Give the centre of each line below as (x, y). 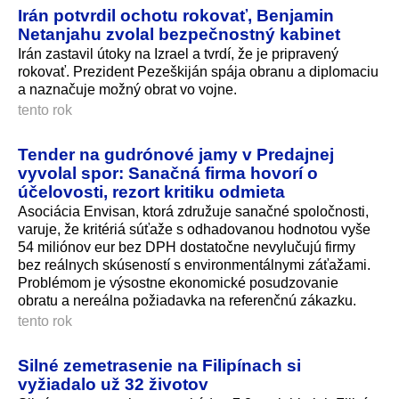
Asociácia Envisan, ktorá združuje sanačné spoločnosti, (193, 211)
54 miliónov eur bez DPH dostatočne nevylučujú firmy (187, 247)
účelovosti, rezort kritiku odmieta (151, 191)
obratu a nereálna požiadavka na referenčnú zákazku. (187, 300)
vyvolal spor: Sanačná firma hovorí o (168, 172)
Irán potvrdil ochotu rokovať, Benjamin (176, 16)
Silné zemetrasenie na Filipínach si (159, 365)
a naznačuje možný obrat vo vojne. (127, 89)
